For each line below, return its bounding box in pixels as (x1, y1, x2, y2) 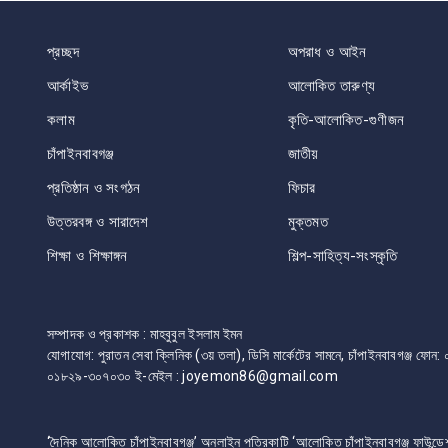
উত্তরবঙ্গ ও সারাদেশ (47, 212, 148, 231)
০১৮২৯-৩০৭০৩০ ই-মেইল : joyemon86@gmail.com (47, 367, 338, 384)
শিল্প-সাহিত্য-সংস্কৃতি (287, 246, 398, 265)
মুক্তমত (287, 212, 328, 231)
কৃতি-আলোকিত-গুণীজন (287, 110, 405, 129)
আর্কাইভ (47, 76, 89, 95)
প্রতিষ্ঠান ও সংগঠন (47, 178, 141, 197)
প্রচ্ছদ (47, 42, 80, 61)
